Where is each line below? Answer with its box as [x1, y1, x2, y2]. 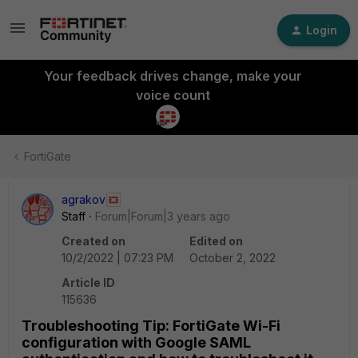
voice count [135, 87, 210, 103]
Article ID [62, 276, 115, 289]
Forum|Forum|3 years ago [95, 209, 230, 223]
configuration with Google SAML [22, 334, 251, 351]
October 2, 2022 [189, 251, 276, 265]
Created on [62, 234, 125, 248]
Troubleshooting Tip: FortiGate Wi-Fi [22, 317, 280, 334]
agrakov [62, 193, 105, 206]
